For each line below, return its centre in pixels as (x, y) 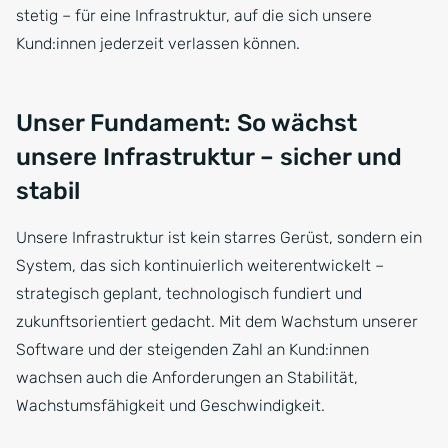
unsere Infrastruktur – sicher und (209, 157)
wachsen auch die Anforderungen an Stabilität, (187, 378)
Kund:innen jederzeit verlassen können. (158, 44)
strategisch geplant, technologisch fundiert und (189, 294)
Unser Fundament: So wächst (186, 123)
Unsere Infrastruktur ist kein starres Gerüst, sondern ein (219, 238)
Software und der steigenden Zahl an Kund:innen (192, 350)
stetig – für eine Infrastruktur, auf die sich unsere (194, 16)
